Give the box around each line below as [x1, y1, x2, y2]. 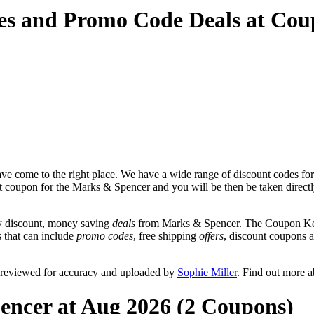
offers [199, 229, 224, 242]
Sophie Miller [177, 266, 237, 278]
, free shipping [133, 229, 199, 242]
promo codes [76, 229, 133, 242]
